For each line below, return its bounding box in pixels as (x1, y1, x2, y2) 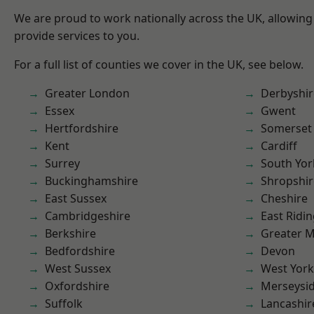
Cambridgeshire (45, 208, 130, 224)
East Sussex (45, 191, 107, 206)
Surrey (45, 156, 80, 171)
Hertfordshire (45, 121, 118, 136)
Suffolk (45, 296, 83, 311)
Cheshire (261, 191, 308, 206)
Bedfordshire (45, 243, 115, 259)
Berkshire (45, 226, 96, 241)
